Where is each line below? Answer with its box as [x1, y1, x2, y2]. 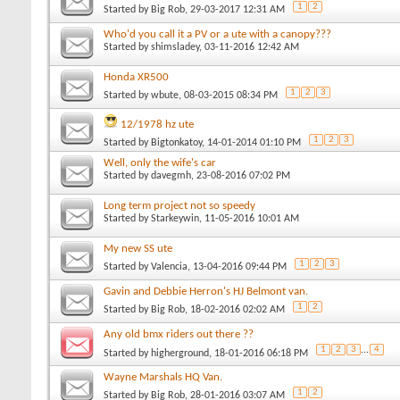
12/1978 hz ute [121, 118, 194, 130]
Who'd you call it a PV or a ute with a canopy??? [104, 28, 331, 40]
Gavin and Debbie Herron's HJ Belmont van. [104, 285, 308, 297]
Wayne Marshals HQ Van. [104, 371, 222, 383]
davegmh [151, 170, 191, 181]
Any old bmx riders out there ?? [104, 328, 254, 340]
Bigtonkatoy [151, 137, 202, 148]
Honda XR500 [104, 71, 169, 83]
